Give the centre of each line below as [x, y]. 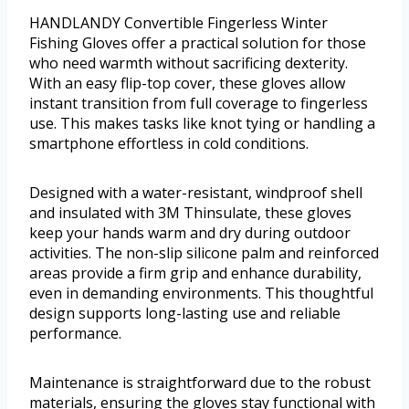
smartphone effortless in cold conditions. [169, 144]
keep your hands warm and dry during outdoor [190, 233]
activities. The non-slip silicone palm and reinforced [204, 253]
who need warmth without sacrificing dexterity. [189, 63]
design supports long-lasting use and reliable [185, 314]
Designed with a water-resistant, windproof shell [196, 193]
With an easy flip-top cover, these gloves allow [187, 84]
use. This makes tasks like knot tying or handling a [202, 124]
